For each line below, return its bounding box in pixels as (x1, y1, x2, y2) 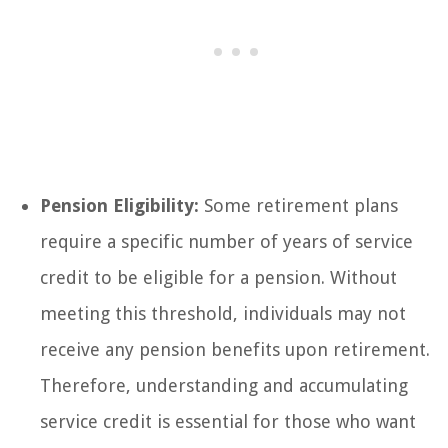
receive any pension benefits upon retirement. (40, 338, 430, 360)
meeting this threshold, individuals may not (40, 302, 406, 324)
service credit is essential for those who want (40, 410, 416, 432)
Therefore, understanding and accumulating (40, 374, 408, 396)
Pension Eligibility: (40, 194, 199, 216)
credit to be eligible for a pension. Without (40, 266, 397, 288)
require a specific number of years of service (40, 230, 413, 252)
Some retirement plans (199, 194, 398, 216)
